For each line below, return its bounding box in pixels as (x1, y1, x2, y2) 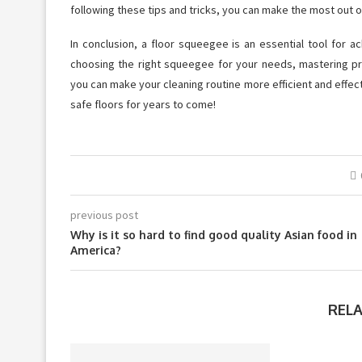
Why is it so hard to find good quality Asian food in (70, 228, 357, 242)
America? (70, 243, 121, 257)
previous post (70, 208, 138, 222)
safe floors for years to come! (70, 97, 216, 112)
